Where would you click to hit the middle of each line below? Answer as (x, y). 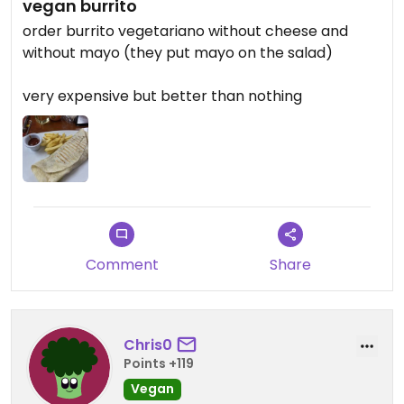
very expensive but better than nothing (162, 96)
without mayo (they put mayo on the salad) (178, 53)
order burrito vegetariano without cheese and (185, 32)
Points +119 (159, 364)
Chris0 (148, 345)
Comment (122, 264)
